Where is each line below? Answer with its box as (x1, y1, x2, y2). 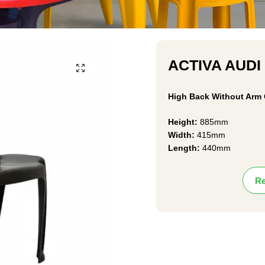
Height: (168, 117, 200, 127)
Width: (168, 130, 197, 140)
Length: (168, 143, 202, 153)
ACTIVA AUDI (168, 56, 261, 73)
